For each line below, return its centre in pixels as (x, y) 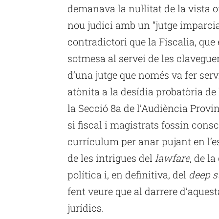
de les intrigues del (111, 158)
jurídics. (86, 208)
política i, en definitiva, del (128, 174)
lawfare (172, 158)
